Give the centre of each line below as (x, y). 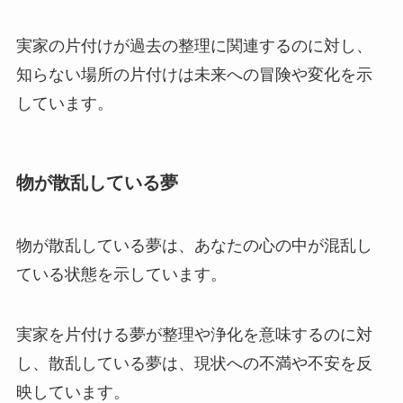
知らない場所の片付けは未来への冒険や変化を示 (194, 74)
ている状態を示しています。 (121, 274)
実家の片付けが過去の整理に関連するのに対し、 (194, 45)
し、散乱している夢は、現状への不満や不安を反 (194, 364)
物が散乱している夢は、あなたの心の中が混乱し (194, 245)
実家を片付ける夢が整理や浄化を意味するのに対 (194, 335)
